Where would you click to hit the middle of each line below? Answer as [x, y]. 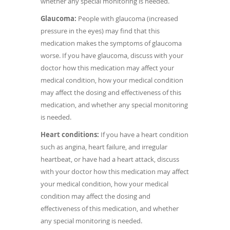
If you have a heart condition [144, 135]
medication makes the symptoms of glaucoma [111, 43]
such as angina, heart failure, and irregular [104, 147]
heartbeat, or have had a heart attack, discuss [110, 159]
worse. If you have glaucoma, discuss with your [112, 56]
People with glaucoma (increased [128, 19]
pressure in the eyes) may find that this [100, 31]
